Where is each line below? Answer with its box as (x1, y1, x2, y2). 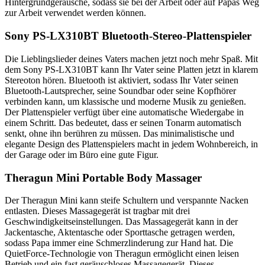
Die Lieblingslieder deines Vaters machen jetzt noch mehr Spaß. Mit (5, 53, 258, 64)
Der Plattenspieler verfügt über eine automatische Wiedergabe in (5, 106, 244, 117)
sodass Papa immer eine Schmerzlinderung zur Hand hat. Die (5, 238, 233, 248)
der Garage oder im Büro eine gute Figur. (5, 149, 159, 160)
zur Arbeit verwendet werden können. (5, 8, 146, 18)
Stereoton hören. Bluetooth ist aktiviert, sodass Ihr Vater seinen (5, 75, 238, 85)
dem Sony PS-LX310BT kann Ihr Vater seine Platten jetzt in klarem (5, 64, 258, 75)
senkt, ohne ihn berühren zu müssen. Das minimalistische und (5, 128, 234, 138)
